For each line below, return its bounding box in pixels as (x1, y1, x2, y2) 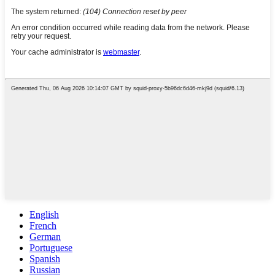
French (29, 220, 56, 231)
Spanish (29, 254, 60, 265)
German (29, 231, 61, 242)
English (29, 209, 59, 220)
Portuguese (29, 242, 72, 254)
